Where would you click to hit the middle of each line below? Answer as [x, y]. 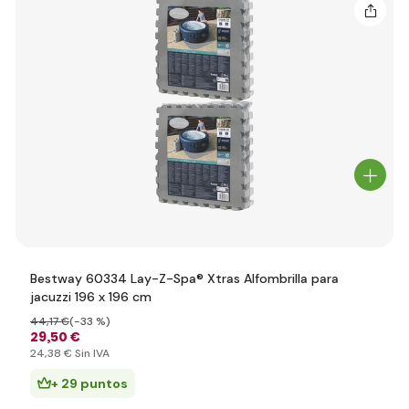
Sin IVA [91, 353]
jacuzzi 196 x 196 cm [91, 297]
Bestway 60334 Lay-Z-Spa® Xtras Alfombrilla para [184, 278]
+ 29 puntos [89, 383]
